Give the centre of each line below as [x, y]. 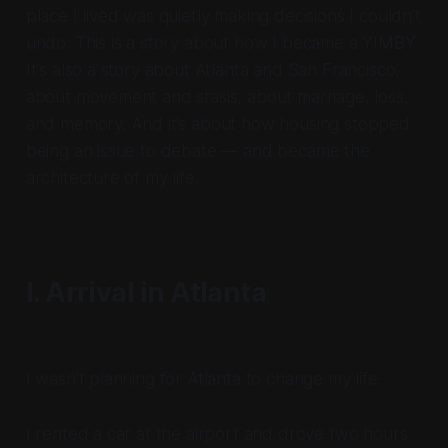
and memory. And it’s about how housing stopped [217, 124]
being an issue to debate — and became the [197, 151]
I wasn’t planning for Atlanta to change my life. [203, 379]
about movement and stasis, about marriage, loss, [217, 97]
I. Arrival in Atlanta [146, 293]
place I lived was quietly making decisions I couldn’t [223, 16]
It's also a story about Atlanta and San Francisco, [213, 70]
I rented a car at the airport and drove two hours [216, 434]
